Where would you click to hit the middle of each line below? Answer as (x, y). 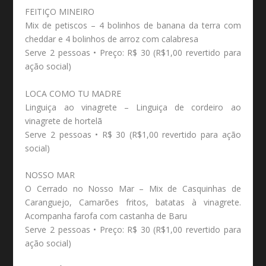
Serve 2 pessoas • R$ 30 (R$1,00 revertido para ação (133, 134)
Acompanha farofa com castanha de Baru (106, 216)
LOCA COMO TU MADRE (73, 93)
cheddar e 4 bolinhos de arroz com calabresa (112, 39)
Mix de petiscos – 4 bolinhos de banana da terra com (133, 26)
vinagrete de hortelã (64, 121)
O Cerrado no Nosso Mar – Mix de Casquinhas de (133, 189)
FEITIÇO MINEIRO (60, 12)
